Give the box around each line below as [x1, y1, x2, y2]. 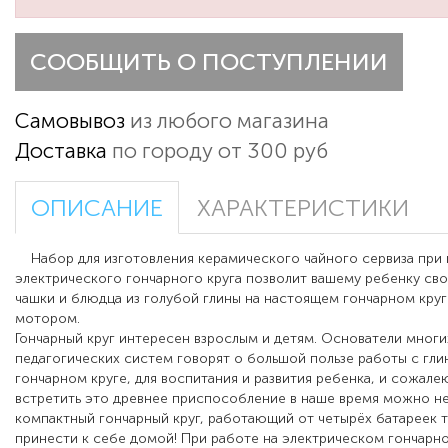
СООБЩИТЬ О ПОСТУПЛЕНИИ [30, 48, 388, 77]
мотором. [15, 310, 80, 328]
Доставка [15, 138, 107, 164]
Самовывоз [15, 108, 125, 134]
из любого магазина [125, 108, 329, 134]
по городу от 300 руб [107, 138, 328, 164]
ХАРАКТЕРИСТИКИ [197, 194, 409, 223]
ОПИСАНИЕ [31, 194, 163, 223]
